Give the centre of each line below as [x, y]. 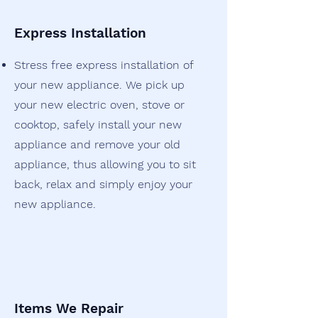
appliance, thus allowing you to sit [105, 164]
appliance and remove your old [97, 144]
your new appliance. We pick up [99, 85]
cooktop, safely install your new [98, 125]
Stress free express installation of [104, 65]
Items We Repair [69, 308]
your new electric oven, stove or [99, 105]
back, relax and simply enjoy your [103, 184]
